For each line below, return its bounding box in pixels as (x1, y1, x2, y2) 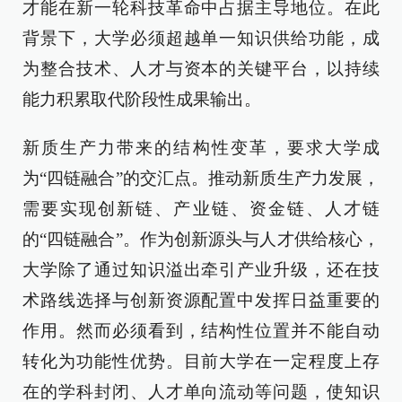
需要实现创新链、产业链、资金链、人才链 (22, 199, 380, 218)
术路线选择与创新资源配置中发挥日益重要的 (22, 291, 380, 310)
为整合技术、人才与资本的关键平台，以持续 (22, 59, 380, 78)
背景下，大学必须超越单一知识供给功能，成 (22, 29, 380, 48)
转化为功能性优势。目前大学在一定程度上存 (22, 352, 380, 371)
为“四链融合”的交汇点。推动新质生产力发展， (22, 169, 380, 188)
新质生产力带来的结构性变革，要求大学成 (22, 138, 380, 157)
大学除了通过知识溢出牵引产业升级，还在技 (22, 260, 380, 279)
